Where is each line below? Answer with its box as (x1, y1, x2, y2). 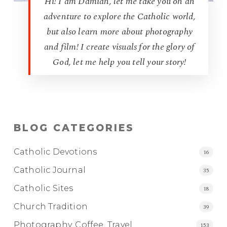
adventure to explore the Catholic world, (43, 10, 196, 24)
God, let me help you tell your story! (53, 55, 186, 69)
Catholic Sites (13, 183, 73, 194)
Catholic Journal (13, 165, 86, 175)
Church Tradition (13, 202, 88, 212)
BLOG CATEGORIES (13, 122, 134, 134)
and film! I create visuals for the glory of (44, 40, 195, 54)
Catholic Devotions (13, 147, 97, 157)
